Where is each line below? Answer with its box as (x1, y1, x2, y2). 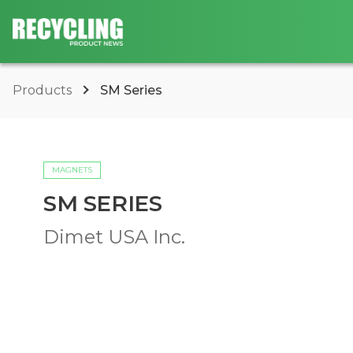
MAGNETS (52, 165, 92, 175)
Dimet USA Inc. (43, 225, 185, 248)
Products (13, 83, 75, 98)
